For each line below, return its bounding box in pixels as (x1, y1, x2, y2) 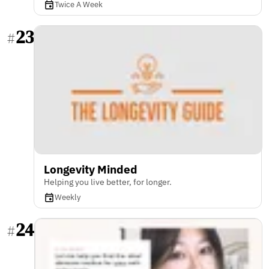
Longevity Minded (44, 161, 138, 177)
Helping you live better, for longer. (44, 176, 172, 187)
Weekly (55, 192, 80, 202)
